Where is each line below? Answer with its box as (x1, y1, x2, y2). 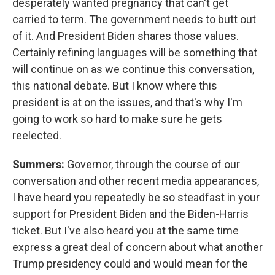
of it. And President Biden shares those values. (12, 29, 239, 42)
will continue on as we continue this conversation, (12, 63, 254, 76)
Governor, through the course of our (67, 158, 240, 171)
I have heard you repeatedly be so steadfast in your (12, 191, 260, 204)
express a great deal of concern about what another (12, 241, 263, 254)
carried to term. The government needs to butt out (12, 13, 256, 26)
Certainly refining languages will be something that (12, 46, 257, 59)
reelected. (12, 129, 61, 142)
